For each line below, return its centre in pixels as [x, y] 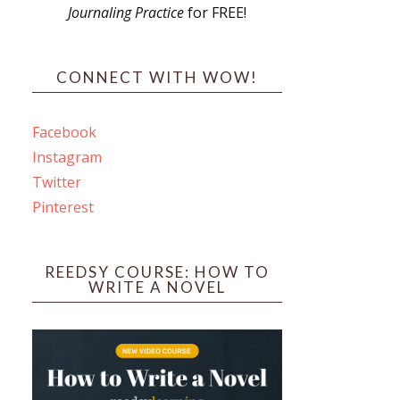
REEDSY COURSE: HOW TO [157, 272]
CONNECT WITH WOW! [157, 78]
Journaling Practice [126, 13]
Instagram [67, 158]
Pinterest [63, 208]
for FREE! [215, 13]
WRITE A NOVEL [157, 287]
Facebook [64, 133]
